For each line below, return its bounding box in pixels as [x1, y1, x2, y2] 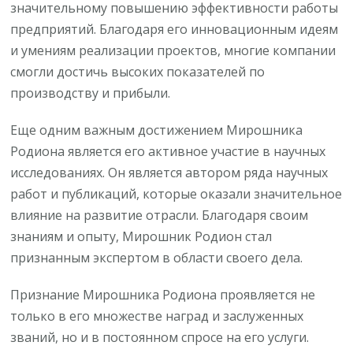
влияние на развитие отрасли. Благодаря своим [10, 206, 309, 225]
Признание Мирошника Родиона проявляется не [10, 286, 316, 304]
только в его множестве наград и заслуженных [10, 307, 304, 325]
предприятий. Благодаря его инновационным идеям [10, 20, 339, 39]
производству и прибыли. [10, 84, 171, 102]
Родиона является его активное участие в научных [10, 143, 326, 161]
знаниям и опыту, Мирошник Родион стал [10, 228, 273, 246]
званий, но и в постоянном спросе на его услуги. [10, 329, 310, 347]
